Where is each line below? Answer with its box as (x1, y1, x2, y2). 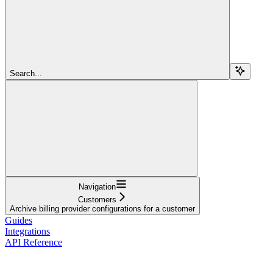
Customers (77, 194, 116, 204)
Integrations (5, 225, 50, 236)
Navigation (78, 182, 116, 191)
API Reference (5, 236, 62, 247)
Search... (10, 68, 42, 78)
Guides (5, 214, 32, 225)
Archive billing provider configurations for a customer (10, 204, 195, 213)
